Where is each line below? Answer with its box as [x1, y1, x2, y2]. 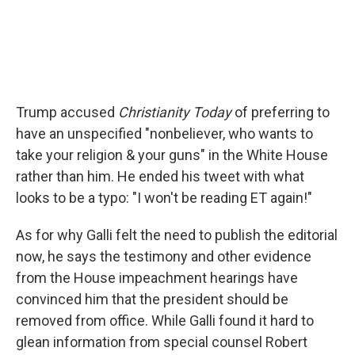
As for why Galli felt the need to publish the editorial [16, 227, 338, 243]
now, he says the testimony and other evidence [16, 248, 311, 265]
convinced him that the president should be [16, 291, 288, 307]
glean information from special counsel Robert [16, 334, 307, 350]
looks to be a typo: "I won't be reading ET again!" [16, 189, 312, 206]
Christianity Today [118, 104, 231, 120]
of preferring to [231, 104, 330, 120]
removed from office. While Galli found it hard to [16, 312, 314, 329]
